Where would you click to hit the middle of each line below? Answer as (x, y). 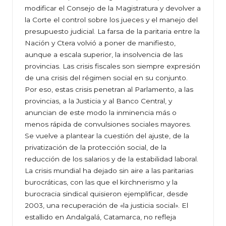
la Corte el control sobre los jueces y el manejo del (111, 20)
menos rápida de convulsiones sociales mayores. (108, 124)
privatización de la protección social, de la (96, 148)
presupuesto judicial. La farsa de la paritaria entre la (112, 32)
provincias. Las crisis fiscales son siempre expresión (112, 66)
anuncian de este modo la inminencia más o (101, 113)
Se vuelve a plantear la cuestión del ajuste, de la (107, 136)
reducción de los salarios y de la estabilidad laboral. (111, 159)
